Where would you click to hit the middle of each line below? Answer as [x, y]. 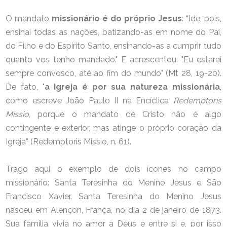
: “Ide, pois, [201, 18]
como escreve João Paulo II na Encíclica [89, 100]
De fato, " [25, 87]
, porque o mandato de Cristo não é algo [125, 114]
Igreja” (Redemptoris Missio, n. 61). [69, 141]
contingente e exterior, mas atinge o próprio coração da [113, 128]
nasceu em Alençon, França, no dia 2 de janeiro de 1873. [113, 210]
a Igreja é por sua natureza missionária [132, 87]
